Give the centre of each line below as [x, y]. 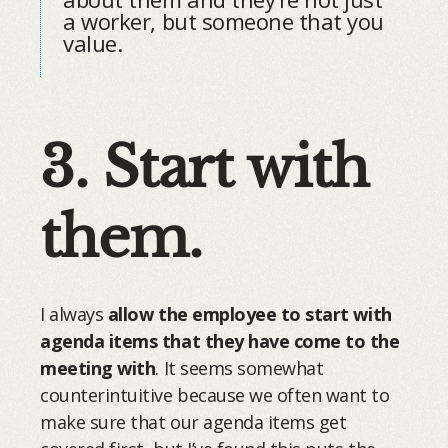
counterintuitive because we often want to [215, 394]
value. [93, 43]
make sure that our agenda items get [193, 421]
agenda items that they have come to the [220, 340]
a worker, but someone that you [223, 21]
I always [74, 313]
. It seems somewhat [239, 367]
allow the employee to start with [249, 313]
